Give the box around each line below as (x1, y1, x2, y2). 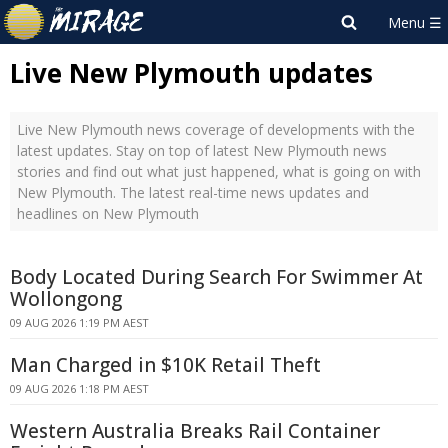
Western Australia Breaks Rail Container (10, 418, 380, 444)
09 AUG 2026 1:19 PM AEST (10, 315, 149, 330)
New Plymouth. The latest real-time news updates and (17, 183, 369, 202)
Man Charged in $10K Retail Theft (10, 352, 321, 378)
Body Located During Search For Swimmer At (10, 264, 423, 290)
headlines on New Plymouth (17, 204, 199, 223)
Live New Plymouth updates (10, 55, 373, 91)
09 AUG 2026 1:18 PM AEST (10, 381, 149, 396)
